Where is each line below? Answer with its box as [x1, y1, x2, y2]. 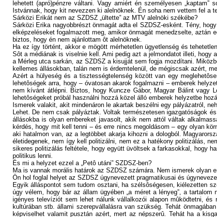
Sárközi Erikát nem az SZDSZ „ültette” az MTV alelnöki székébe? [13, 14, 198, 21]
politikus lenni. [13, 152, 53, 159]
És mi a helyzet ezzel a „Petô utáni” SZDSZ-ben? [13, 159, 152, 167]
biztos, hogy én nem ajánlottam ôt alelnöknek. [13, 36, 142, 43]
